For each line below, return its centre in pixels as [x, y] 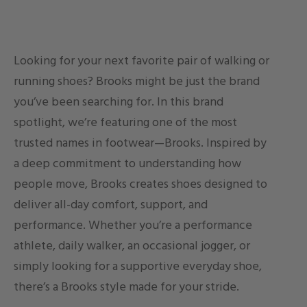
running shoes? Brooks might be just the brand [137, 82]
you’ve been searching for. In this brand [119, 102]
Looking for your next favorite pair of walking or [142, 61]
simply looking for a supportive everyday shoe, [138, 267]
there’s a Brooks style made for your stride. [126, 287]
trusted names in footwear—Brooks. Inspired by [140, 143]
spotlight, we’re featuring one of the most [125, 123]
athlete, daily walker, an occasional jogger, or [132, 246]
